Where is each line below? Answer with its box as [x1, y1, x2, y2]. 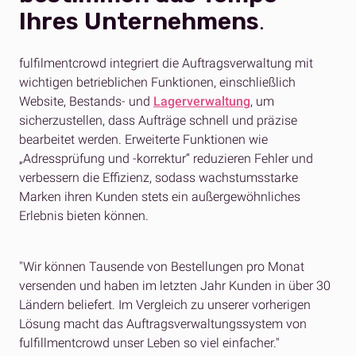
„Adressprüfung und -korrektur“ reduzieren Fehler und [19, 151, 313, 167]
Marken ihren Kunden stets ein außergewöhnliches [19, 189, 300, 205]
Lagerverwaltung [153, 94, 250, 110]
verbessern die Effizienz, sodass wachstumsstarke [19, 170, 298, 186]
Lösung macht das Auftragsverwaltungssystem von [19, 316, 307, 332]
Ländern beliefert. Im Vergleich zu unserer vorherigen [19, 297, 311, 313]
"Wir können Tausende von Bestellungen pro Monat [19, 259, 304, 275]
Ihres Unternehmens [19, 7, 259, 37]
